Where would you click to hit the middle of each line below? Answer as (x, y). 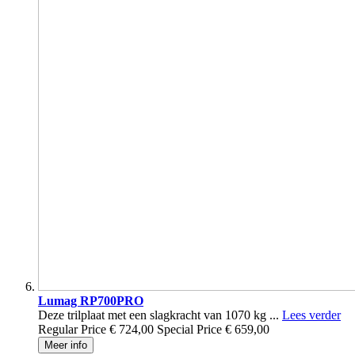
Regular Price (72, 330)
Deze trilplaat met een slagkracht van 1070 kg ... (160, 315)
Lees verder (311, 315)
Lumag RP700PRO (91, 301)
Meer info (66, 345)
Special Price (189, 330)
